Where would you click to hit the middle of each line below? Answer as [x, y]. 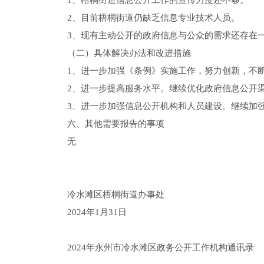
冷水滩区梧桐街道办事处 [116, 194]
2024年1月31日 [97, 212]
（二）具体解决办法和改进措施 [129, 53]
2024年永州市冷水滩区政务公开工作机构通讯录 [161, 247]
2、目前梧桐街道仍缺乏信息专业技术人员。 [154, 18]
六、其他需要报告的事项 [116, 124]
